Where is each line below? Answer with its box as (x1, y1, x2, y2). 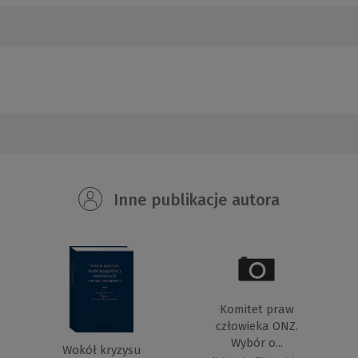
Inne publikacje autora (109, 190, 280, 210)
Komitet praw (219, 301, 294, 316)
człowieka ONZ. (215, 318, 298, 333)
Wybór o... (230, 335, 283, 350)
